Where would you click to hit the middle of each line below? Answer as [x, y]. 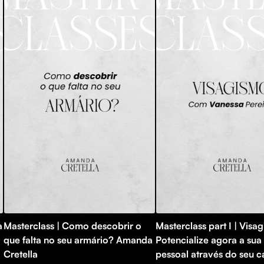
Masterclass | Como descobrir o [72, 225]
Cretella [21, 254]
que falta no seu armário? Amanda [78, 240]
